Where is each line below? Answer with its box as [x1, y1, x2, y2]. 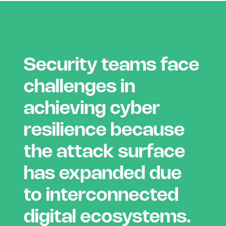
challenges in [24, 78, 135, 96]
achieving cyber [24, 100, 160, 118]
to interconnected [24, 187, 179, 204]
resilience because [24, 122, 185, 139]
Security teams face [24, 56, 199, 74]
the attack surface [24, 143, 185, 161]
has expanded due [24, 165, 182, 183]
